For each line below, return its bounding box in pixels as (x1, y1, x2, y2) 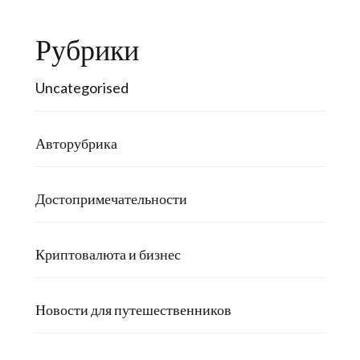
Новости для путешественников (35, 300, 231, 318)
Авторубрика (35, 133, 117, 152)
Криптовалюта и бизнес (35, 244, 181, 263)
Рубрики (35, 31, 139, 67)
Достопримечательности (35, 189, 187, 207)
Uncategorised (35, 78, 129, 96)
